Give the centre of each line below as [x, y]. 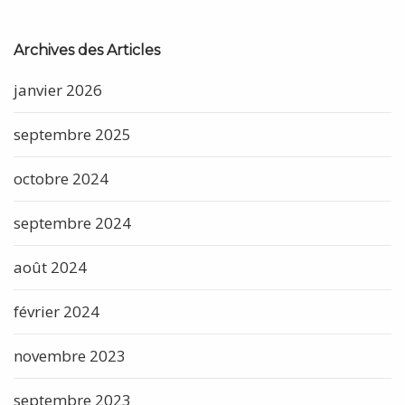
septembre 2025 [72, 134]
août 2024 [50, 267]
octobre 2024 [61, 178]
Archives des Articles [87, 50]
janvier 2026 [58, 89]
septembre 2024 [72, 222]
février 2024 [57, 311]
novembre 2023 [70, 355]
